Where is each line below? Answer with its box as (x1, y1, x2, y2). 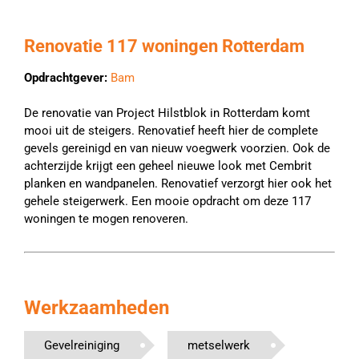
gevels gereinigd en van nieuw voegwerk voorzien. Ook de (24, 141, 330, 155)
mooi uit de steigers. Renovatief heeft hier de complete (24, 123, 318, 138)
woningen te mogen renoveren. (24, 212, 188, 226)
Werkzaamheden (24, 296, 169, 319)
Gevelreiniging (44, 338, 119, 353)
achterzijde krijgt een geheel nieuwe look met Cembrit (24, 159, 312, 173)
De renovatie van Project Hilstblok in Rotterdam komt (24, 106, 310, 120)
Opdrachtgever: (24, 71, 107, 85)
